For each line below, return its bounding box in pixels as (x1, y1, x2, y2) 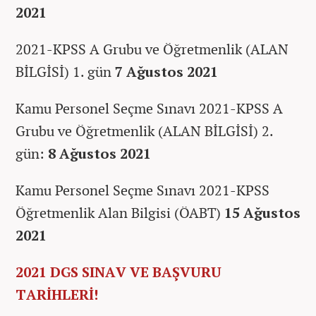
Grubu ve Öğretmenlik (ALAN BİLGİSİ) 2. (16, 121, 273, 140)
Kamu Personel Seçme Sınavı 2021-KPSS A (16, 98, 283, 118)
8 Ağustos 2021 (48, 143, 151, 163)
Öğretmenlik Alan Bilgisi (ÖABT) (16, 202, 224, 222)
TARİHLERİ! (16, 284, 98, 304)
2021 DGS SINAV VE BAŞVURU (16, 262, 221, 281)
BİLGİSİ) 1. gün (16, 61, 115, 81)
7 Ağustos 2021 (115, 61, 218, 81)
